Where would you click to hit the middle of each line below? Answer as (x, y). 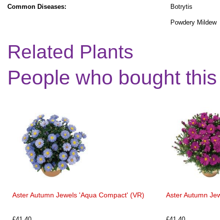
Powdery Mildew (193, 22)
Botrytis (181, 6)
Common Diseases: (37, 6)
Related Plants (70, 52)
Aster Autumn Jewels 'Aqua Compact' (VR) (78, 195)
